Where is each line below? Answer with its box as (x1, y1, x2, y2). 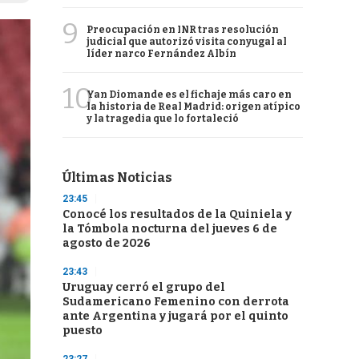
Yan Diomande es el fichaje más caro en (87, 89, 292, 100)
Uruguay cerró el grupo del (63, 280, 225, 294)
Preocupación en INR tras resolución (87, 24, 279, 35)
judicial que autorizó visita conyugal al (87, 36, 287, 47)
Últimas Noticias (63, 170, 172, 185)
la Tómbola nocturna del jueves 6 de (63, 222, 277, 236)
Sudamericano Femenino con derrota (63, 295, 289, 309)
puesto (63, 324, 103, 337)
